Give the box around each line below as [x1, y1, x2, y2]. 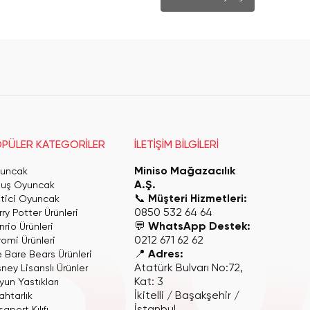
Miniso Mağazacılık [134, 166, 236, 177]
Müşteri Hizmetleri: [148, 194, 248, 205]
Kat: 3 [134, 277, 164, 288]
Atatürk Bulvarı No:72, [134, 263, 244, 274]
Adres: [148, 249, 184, 260]
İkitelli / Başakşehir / [134, 291, 240, 302]
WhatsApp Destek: [148, 221, 251, 232]
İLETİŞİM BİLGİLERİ [134, 140, 219, 151]
